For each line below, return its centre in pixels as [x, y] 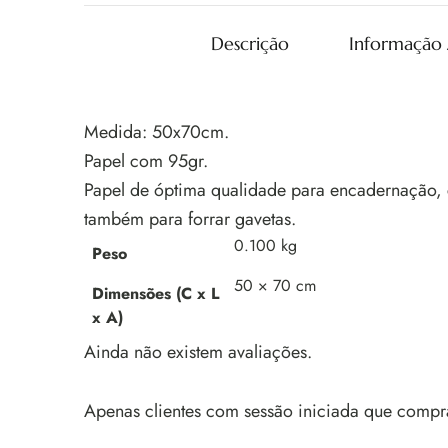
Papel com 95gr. [146, 161]
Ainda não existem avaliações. [198, 352]
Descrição [249, 43]
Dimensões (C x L [155, 293]
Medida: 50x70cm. [156, 132]
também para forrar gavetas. [190, 219]
